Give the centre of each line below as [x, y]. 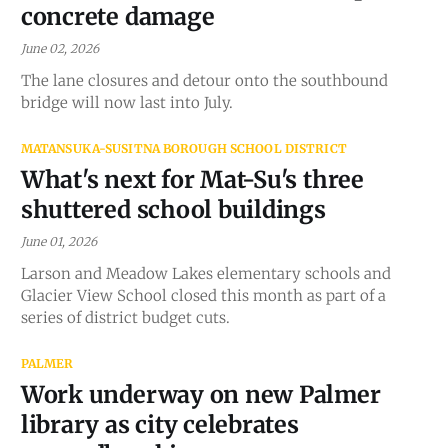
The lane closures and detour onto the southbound [204, 80]
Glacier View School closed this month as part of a [203, 295]
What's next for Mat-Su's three [192, 179]
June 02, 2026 [59, 48]
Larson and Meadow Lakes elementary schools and [205, 273]
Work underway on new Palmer [200, 394]
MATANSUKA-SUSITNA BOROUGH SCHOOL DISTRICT [183, 148]
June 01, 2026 [58, 241]
